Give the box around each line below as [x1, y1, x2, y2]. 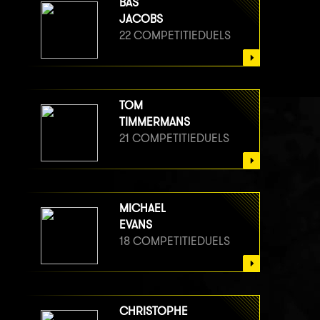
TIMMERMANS [119, 115, 190, 129]
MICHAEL [119, 201, 166, 216]
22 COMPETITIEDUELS [119, 29, 231, 43]
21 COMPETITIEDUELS [119, 131, 229, 146]
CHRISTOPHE [119, 304, 188, 319]
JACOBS [119, 12, 163, 26]
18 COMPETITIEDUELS [119, 234, 230, 249]
